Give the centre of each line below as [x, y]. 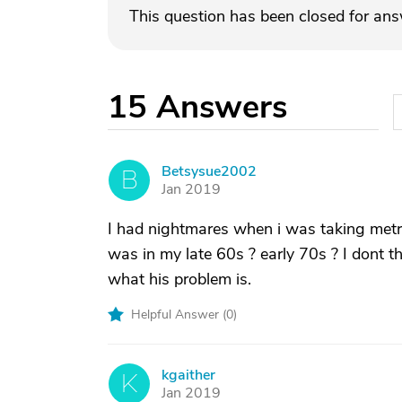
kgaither [188, 375]
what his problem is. [179, 279]
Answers [222, 107]
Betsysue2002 [209, 171]
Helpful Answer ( [179, 315]
